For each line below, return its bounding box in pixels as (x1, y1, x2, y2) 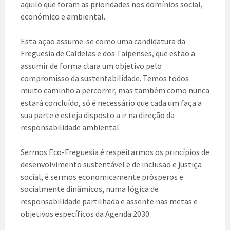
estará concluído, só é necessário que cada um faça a (21, 98, 202, 108)
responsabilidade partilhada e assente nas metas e (21, 196, 198, 207)
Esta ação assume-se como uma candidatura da (21, 36, 185, 47)
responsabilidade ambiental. (21, 122, 121, 133)
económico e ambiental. (21, 11, 105, 22)
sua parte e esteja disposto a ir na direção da (21, 110, 175, 121)
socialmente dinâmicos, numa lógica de (21, 184, 159, 195)
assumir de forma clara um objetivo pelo (21, 61, 162, 71)
